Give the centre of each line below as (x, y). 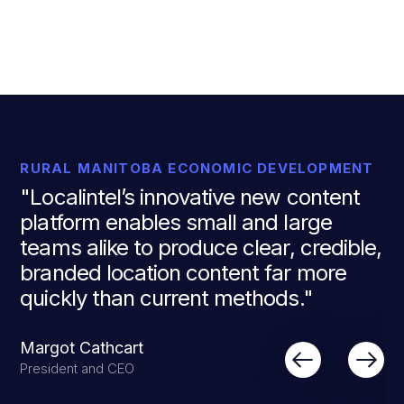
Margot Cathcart (82, 348)
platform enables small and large (176, 222)
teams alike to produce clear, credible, (201, 248)
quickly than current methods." (166, 298)
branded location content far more (183, 273)
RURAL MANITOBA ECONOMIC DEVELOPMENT (197, 168)
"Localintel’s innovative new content (190, 197)
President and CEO (78, 368)
